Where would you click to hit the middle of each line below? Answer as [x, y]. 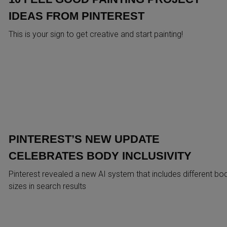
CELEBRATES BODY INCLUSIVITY [100, 156]
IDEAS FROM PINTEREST [76, 16]
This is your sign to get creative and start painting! [96, 34]
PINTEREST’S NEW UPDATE [84, 139]
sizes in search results [47, 186]
